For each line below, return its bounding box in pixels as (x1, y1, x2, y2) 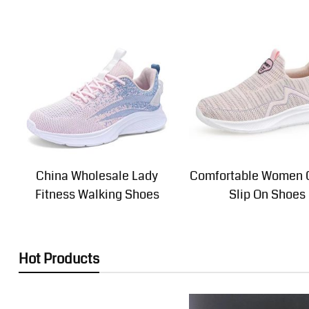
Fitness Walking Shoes (34, 185, 159, 203)
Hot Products (18, 248, 99, 269)
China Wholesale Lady (36, 166, 159, 185)
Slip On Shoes (228, 185, 306, 203)
